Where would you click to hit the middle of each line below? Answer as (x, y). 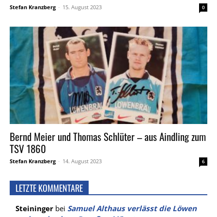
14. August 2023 (82, 161)
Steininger (34, 209)
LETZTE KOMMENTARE (49, 188)
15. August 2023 (82, 7)
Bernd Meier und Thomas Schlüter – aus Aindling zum (108, 137)
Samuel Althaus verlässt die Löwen (132, 209)
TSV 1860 (28, 149)
